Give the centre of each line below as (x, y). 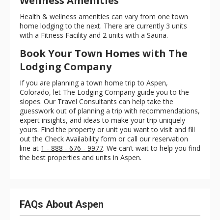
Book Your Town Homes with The (104, 53)
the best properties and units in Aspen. (81, 157)
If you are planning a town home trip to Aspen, (94, 82)
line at (30, 148)
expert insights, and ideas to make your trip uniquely (102, 120)
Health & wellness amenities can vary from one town (104, 16)
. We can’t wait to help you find (152, 148)
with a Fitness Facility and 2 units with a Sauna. (94, 35)
